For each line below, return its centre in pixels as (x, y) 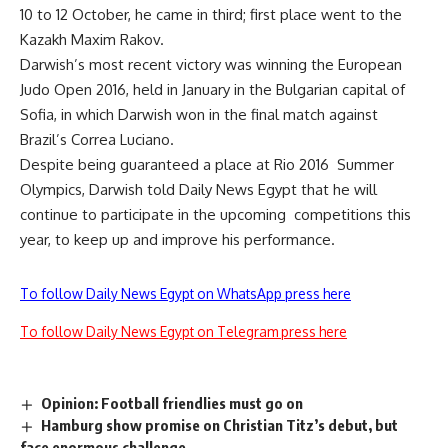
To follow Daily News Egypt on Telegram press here (183, 331)
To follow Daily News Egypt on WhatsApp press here (185, 293)
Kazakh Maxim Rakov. (92, 39)
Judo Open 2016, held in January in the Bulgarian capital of (212, 89)
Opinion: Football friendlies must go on (172, 403)
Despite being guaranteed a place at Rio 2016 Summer (207, 164)
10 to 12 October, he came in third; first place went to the (211, 14)
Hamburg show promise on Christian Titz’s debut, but (220, 424)
